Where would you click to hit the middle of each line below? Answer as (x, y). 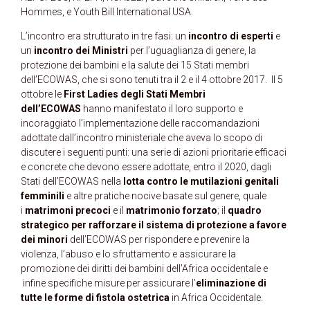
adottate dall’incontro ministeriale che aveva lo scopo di (142, 138)
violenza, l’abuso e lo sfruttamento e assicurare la (128, 254)
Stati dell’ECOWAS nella (72, 182)
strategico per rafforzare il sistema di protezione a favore (154, 225)
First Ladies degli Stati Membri (135, 94)
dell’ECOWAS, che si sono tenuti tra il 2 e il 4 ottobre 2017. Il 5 (152, 80)
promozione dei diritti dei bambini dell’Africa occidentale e (144, 269)
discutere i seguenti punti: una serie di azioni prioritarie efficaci (154, 153)
